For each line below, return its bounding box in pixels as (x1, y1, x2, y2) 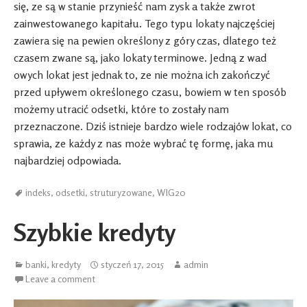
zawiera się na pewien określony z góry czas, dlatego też (14, 34, 276, 48)
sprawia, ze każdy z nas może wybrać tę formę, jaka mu (14, 136, 273, 151)
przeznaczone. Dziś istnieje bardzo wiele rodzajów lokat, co (14, 119, 292, 134)
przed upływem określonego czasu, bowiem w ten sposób (14, 85, 286, 99)
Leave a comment (25, 272, 95, 284)
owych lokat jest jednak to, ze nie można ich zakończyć (14, 68, 270, 82)
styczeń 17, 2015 (101, 258, 164, 270)
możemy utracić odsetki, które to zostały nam (14, 102, 229, 116)
